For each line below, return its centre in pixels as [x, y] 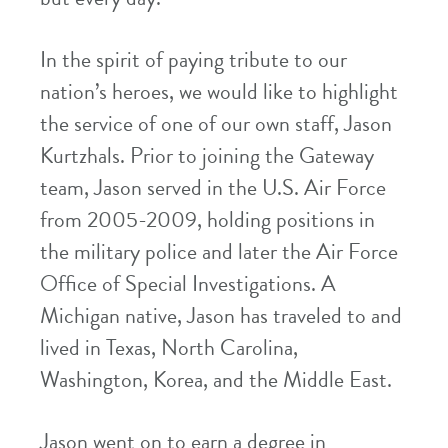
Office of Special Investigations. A [188, 284]
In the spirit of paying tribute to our [193, 60]
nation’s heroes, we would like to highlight [219, 92]
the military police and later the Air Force [219, 252]
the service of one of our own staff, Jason [216, 124]
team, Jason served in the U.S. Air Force [213, 188]
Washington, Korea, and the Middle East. [216, 380]
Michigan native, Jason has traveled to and [221, 316]
